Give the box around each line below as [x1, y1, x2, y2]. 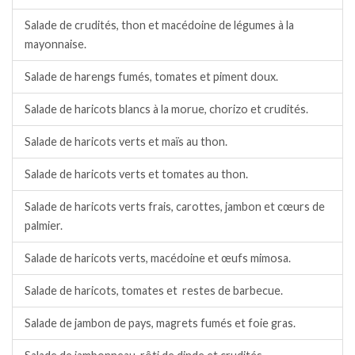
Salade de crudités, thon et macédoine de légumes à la [25, 17, 294, 32]
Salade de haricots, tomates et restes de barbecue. [25, 283, 283, 297]
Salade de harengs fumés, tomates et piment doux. [25, 69, 278, 83]
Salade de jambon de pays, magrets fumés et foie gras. [25, 315, 296, 330]
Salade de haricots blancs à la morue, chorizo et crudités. [25, 101, 308, 116]
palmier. [25, 218, 63, 232]
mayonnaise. [25, 36, 86, 51]
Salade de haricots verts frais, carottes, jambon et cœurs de [25, 199, 325, 213]
